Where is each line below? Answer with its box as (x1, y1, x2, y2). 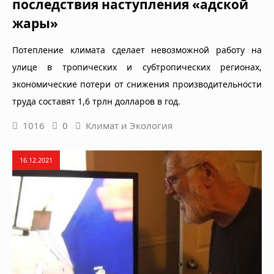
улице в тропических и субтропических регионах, (12, 61, 262, 73)
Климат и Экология (86, 119, 172, 131)
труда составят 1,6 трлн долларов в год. (12, 95, 180, 107)
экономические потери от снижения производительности (12, 78, 262, 90)
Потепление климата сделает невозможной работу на (12, 43, 262, 56)
